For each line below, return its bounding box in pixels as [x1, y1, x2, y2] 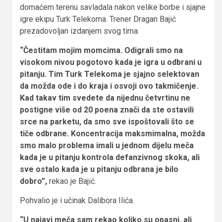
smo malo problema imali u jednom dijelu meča [20, 140, 194, 150]
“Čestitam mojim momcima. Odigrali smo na [20, 45, 183, 55]
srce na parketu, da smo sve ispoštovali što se [20, 116, 194, 126]
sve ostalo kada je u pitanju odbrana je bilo [20, 164, 178, 174]
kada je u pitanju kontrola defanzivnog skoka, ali [20, 152, 200, 162]
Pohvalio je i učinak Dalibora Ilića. [20, 195, 134, 205]
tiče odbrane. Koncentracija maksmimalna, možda [20, 128, 205, 138]
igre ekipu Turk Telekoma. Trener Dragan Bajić [20, 14, 176, 24]
